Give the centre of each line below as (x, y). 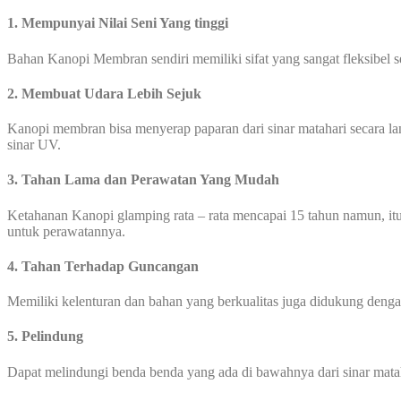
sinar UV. (34, 145)
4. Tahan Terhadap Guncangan (103, 266)
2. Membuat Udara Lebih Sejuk (104, 93)
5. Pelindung (45, 337)
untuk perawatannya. (66, 231)
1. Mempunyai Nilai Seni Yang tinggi (118, 23)
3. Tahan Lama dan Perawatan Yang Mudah (143, 180)
